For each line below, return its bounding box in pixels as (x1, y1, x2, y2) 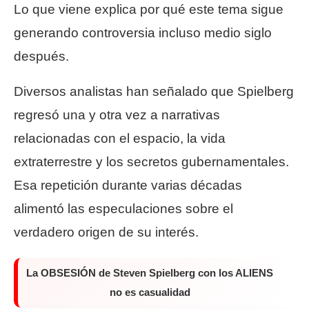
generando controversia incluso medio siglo (14, 26, 272, 41)
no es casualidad (109, 286, 190, 299)
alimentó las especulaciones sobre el (14, 201, 233, 217)
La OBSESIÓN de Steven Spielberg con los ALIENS (26, 267, 273, 279)
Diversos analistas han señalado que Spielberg (14, 84, 294, 99)
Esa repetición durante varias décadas (14, 178, 242, 193)
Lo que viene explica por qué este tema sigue (14, 2, 283, 17)
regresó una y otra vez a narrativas (14, 108, 220, 123)
